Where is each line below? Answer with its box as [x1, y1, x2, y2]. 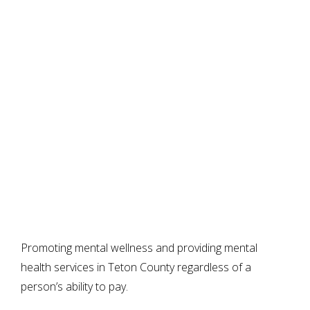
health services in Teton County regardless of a [21, 259, 251, 275]
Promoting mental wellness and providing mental [21, 239, 257, 255]
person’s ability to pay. [21, 278, 128, 294]
